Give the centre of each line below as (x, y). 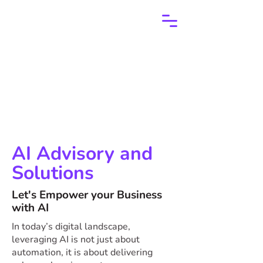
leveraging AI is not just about (76, 240)
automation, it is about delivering (82, 252)
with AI (30, 208)
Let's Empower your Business (87, 195)
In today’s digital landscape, (71, 227)
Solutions (53, 173)
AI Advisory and (82, 154)
